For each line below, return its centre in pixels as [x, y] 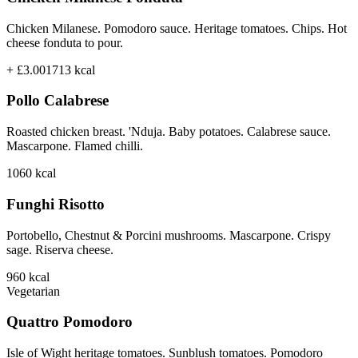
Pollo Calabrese [58, 101]
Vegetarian [33, 291]
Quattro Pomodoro [70, 322]
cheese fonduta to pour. [65, 42]
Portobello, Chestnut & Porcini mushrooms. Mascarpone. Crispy [169, 235]
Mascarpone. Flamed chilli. [75, 146]
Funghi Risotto [56, 204]
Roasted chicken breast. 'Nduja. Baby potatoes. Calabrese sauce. [169, 132]
